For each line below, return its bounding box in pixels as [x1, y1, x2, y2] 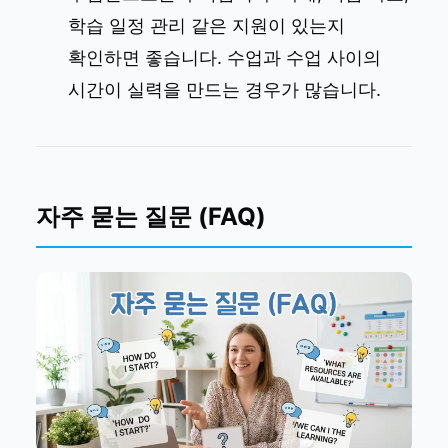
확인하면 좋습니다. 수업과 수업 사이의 [68, 47, 381, 69]
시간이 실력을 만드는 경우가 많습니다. [68, 79, 381, 101]
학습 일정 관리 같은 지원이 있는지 [68, 15, 345, 37]
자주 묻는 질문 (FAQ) [36, 202, 266, 232]
